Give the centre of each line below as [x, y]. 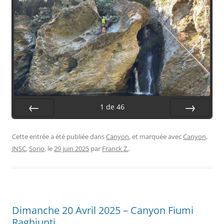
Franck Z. [115, 148]
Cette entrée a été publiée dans [59, 136]
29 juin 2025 [71, 148]
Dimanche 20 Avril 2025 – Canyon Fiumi [103, 210]
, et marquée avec [156, 136]
